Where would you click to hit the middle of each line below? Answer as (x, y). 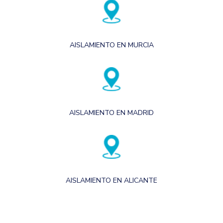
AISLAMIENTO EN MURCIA (111, 45)
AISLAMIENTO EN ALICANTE (111, 180)
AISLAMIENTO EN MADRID (111, 112)
